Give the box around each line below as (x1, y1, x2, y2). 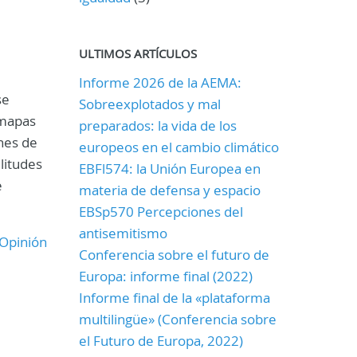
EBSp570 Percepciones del (78, 202, 243, 221)
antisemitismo (78, 224, 167, 242)
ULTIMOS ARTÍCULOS (78, 45, 197, 61)
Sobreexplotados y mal (78, 95, 221, 113)
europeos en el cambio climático (78, 138, 279, 156)
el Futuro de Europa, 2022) (78, 331, 243, 350)
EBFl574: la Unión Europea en (78, 159, 261, 178)
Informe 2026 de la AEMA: (78, 73, 241, 92)
